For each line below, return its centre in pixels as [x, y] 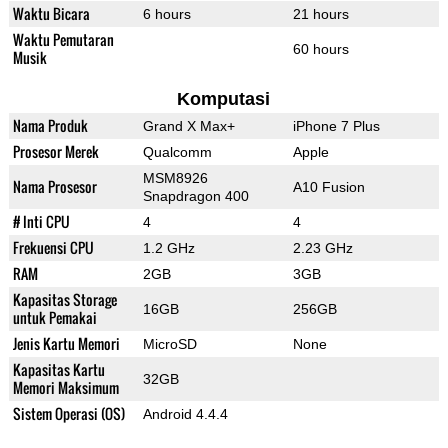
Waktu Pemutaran [63, 40]
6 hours [166, 14]
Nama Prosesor [54, 187]
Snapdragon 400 [195, 196]
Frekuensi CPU [53, 248]
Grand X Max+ [188, 126]
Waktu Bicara [51, 14]
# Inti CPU [41, 222]
